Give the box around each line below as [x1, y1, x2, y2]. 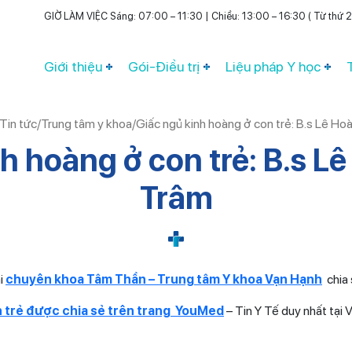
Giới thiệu [44, 58, 102, 75]
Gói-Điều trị [128, 58, 200, 75]
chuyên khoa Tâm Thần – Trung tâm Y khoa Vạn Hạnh [5, 271, 322, 287]
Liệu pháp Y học [225, 58, 321, 75]
